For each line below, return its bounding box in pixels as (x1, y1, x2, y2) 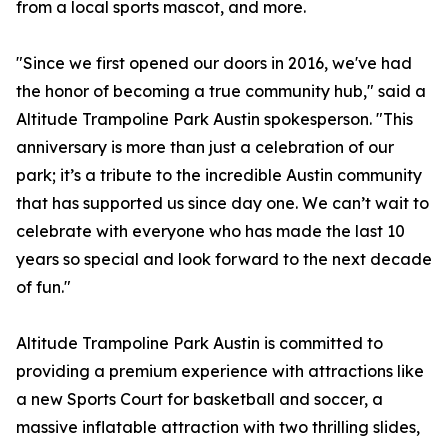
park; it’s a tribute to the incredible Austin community (16, 165, 422, 186)
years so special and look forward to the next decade (16, 249, 432, 270)
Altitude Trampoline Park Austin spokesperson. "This (16, 109, 413, 130)
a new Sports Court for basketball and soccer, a (16, 389, 383, 410)
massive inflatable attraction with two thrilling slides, (16, 417, 420, 438)
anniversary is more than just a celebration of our (16, 137, 394, 158)
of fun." (16, 277, 71, 298)
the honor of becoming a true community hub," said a (16, 81, 426, 102)
